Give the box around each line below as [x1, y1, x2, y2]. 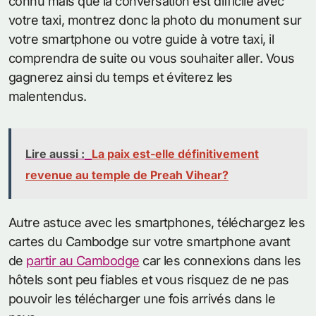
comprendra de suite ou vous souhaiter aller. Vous [8, 51, 295, 66]
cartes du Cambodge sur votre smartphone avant [8, 234, 291, 250]
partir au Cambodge [26, 253, 140, 269]
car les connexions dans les [139, 253, 301, 269]
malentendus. [8, 89, 87, 104]
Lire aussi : [25, 147, 85, 162]
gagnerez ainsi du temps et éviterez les [8, 70, 233, 85]
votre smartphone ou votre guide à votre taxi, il [8, 32, 274, 47]
